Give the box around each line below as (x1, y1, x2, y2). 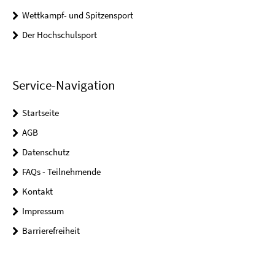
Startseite (22, 106, 59, 118)
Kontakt (22, 185, 53, 197)
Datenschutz (22, 145, 69, 158)
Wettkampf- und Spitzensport (22, 9, 133, 21)
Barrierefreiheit (22, 224, 80, 236)
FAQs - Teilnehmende (22, 165, 101, 177)
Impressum (22, 204, 64, 217)
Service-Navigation (12, 76, 115, 93)
